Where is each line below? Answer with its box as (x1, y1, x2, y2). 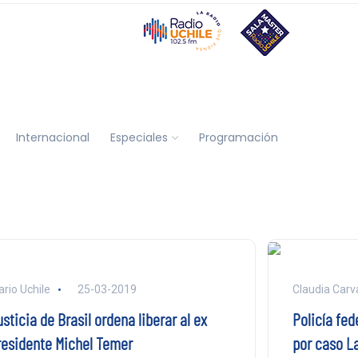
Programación (198, 129, 278, 145)
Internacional (15, 129, 89, 145)
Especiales (109, 129, 168, 145)
